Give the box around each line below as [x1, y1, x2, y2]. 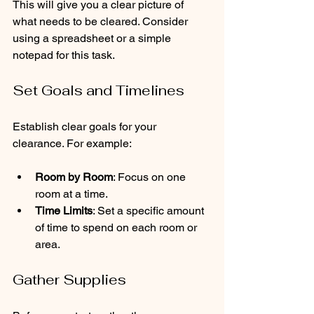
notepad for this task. [13, 48, 115, 62]
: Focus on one [113, 170, 189, 184]
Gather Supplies [13, 270, 126, 289]
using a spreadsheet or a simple [13, 31, 174, 45]
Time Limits [35, 203, 93, 217]
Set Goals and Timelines [13, 81, 184, 100]
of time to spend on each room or [35, 220, 200, 234]
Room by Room [35, 170, 113, 184]
